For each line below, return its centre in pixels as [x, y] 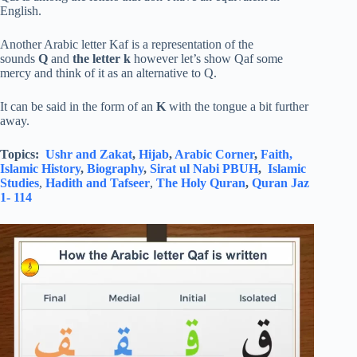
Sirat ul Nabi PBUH [204, 169]
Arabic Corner [214, 155]
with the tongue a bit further [237, 107]
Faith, [277, 155]
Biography [115, 169]
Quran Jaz [280, 183]
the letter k [102, 59]
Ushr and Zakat [89, 155]
